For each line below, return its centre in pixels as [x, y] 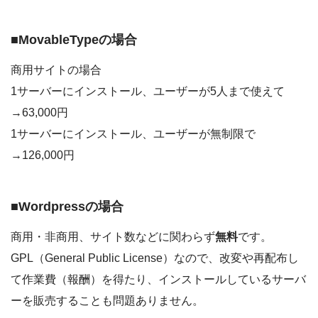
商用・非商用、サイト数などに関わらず [113, 237]
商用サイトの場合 [56, 70]
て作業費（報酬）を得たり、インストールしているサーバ [158, 280]
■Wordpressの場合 [67, 206]
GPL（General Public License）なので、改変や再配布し [155, 258]
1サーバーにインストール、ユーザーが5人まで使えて [148, 92]
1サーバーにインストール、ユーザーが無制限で [133, 134]
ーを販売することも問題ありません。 [107, 301]
